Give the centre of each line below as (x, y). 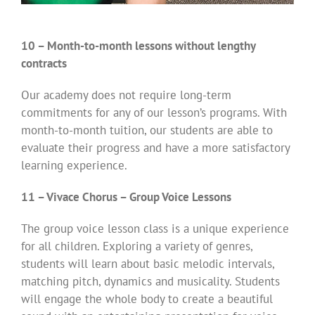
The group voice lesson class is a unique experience (155, 228)
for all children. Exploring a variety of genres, (137, 246)
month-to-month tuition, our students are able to (147, 130)
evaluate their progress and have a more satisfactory (155, 147)
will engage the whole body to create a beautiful (147, 298)
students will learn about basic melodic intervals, (148, 263)
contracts (44, 63)
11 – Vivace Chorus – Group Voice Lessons (126, 197)
